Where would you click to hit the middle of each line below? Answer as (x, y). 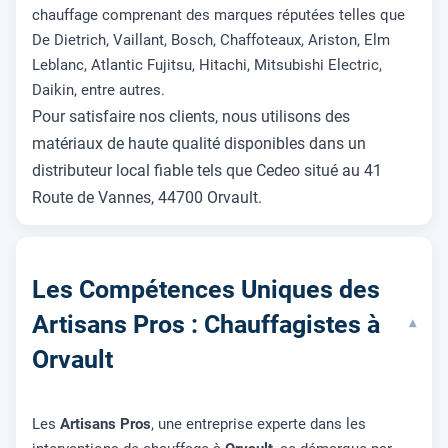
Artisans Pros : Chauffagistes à (206, 324)
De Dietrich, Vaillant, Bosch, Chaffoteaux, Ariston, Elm (211, 39)
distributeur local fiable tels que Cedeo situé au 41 (207, 170)
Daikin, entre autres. (98, 89)
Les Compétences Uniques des (206, 289)
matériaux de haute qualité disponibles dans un (199, 143)
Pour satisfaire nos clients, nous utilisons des (191, 116)
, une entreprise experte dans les (258, 424)
